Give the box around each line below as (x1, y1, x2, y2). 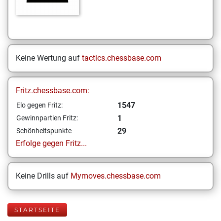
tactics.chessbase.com (82, 53, 161, 63)
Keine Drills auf (16, 171, 71, 181)
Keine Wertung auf (16, 53, 82, 63)
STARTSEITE (14, 206, 60, 214)
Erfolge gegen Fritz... (16, 139, 87, 148)
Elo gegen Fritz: (16, 101, 63, 109)
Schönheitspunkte (16, 127, 72, 135)
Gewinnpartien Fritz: (16, 114, 78, 122)
